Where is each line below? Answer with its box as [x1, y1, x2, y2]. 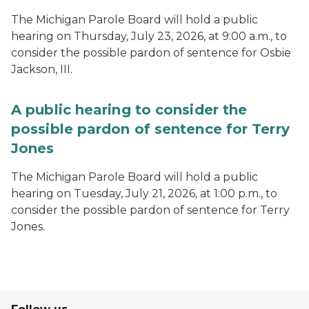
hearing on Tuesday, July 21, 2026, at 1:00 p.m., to [11, 187, 277, 200]
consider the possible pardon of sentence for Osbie [11, 46, 291, 59]
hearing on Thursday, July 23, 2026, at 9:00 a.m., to [11, 30, 287, 43]
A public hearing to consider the [11, 101, 248, 118]
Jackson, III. [11, 63, 72, 76]
